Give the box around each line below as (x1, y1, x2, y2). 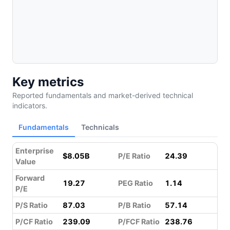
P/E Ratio (118, 151, 150, 160)
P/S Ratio (15, 201, 48, 209)
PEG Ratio (118, 179, 153, 187)
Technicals (81, 122, 119, 131)
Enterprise (15, 146, 54, 155)
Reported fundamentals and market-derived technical (12, 91, 193, 100)
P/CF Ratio (15, 217, 53, 226)
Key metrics (12, 74, 84, 89)
